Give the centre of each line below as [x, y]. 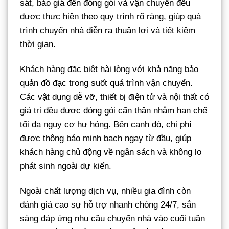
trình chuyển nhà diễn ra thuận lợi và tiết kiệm [108, 30]
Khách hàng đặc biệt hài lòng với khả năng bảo [109, 70]
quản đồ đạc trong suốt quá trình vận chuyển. [106, 83]
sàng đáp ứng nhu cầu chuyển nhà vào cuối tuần [112, 219]
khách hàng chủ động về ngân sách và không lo [111, 152]
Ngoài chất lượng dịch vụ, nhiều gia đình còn [105, 191]
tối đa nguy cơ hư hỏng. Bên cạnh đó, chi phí [106, 125]
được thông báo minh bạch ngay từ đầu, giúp [106, 139]
